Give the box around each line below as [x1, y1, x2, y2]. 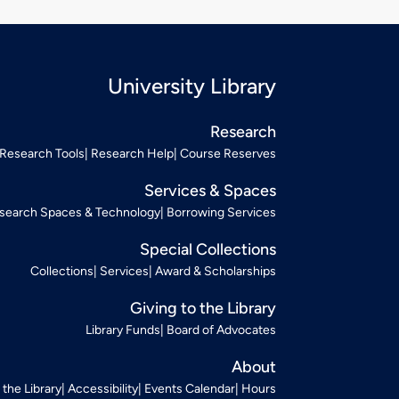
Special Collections [140, 239, 276, 259]
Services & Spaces [144, 180, 276, 200]
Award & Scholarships [155, 263, 276, 279]
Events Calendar [144, 380, 235, 396]
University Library [108, 72, 276, 99]
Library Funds [85, 322, 160, 338]
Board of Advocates [167, 322, 276, 338]
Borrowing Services [167, 204, 276, 220]
